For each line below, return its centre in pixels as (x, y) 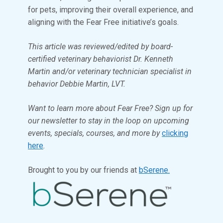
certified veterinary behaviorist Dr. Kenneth (101, 59)
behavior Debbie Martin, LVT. (77, 84)
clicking (175, 133)
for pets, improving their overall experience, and (111, 10)
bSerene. (154, 170)
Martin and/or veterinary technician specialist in (110, 72)
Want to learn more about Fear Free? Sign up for (110, 109)
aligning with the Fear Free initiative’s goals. (103, 22)
